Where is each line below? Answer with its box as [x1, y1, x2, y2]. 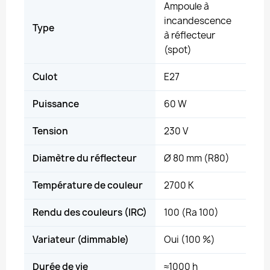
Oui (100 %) [164, 233, 215, 246]
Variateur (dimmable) [33, 233, 129, 246]
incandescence [164, 14, 231, 27]
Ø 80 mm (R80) [164, 152, 230, 165]
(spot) [164, 43, 192, 56]
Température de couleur [33, 179, 143, 192]
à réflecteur [164, 29, 215, 42]
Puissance [33, 98, 79, 110]
